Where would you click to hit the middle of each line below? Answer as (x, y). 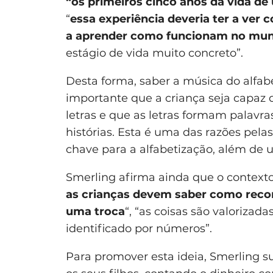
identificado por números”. (139, 228)
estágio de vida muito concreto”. (154, 53)
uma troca (95, 211)
